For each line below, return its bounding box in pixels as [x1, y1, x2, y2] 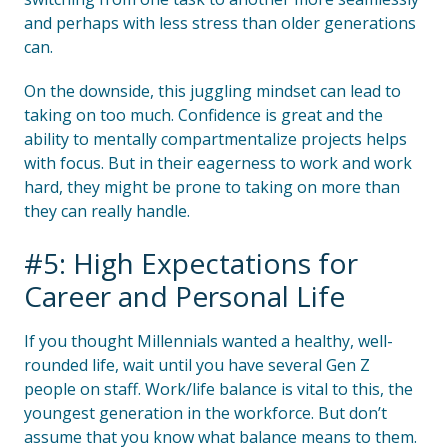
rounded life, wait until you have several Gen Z [24, 354, 370, 376]
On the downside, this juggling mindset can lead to [24, 80, 401, 102]
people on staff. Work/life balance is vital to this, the [24, 378, 413, 400]
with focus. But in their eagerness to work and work [24, 152, 412, 174]
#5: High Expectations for [24, 244, 358, 282]
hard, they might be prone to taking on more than [24, 176, 400, 198]
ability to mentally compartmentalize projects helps [24, 128, 407, 150]
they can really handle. [24, 200, 190, 222]
